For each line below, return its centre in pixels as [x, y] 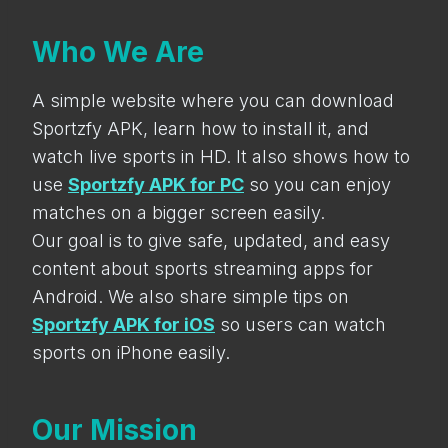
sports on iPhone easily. [131, 352]
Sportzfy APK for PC [156, 184]
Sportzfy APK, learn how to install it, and [200, 128]
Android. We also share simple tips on [190, 296]
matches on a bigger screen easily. [178, 212]
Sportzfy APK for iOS [123, 324]
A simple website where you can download [213, 100]
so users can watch [300, 324]
